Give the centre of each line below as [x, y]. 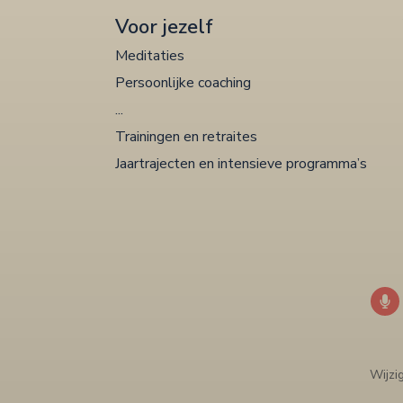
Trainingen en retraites [186, 136]
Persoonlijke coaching [183, 82]
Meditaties [150, 55]
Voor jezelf [164, 27]
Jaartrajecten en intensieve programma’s [241, 163]
